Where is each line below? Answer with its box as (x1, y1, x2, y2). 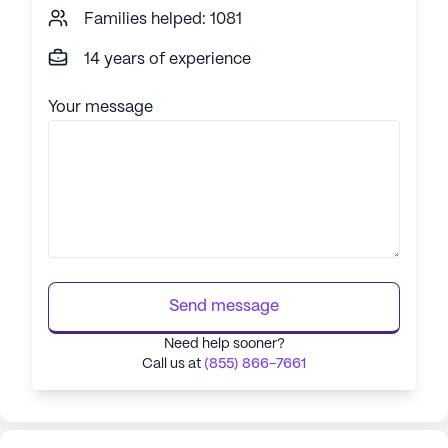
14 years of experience (84, 52, 251, 68)
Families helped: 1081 (84, 12, 242, 28)
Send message (169, 299, 279, 315)
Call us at (142, 357, 204, 372)
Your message (48, 100, 153, 116)
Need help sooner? (163, 337, 285, 352)
